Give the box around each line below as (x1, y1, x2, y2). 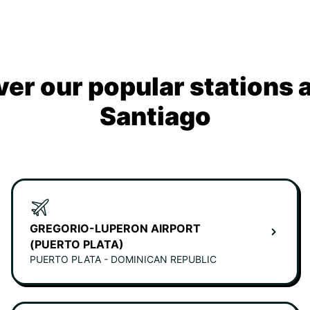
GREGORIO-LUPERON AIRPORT (30, 221, 201, 236)
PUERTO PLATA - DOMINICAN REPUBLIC (30, 253, 217, 266)
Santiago (99, 101, 211, 132)
